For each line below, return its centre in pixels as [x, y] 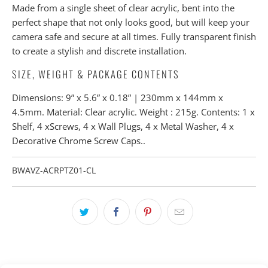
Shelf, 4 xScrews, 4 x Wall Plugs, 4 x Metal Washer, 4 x [123, 127]
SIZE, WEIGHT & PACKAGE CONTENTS [96, 74]
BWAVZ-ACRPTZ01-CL [54, 171]
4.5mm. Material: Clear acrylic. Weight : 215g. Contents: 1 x [133, 112]
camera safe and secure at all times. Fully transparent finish [134, 37]
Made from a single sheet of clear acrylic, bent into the [123, 8]
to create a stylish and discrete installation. [99, 51]
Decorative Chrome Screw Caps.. [79, 141]
